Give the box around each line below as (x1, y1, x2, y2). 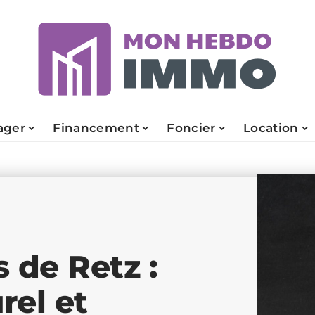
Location (243, 120, 299, 135)
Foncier (167, 120, 216, 135)
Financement (53, 120, 139, 135)
